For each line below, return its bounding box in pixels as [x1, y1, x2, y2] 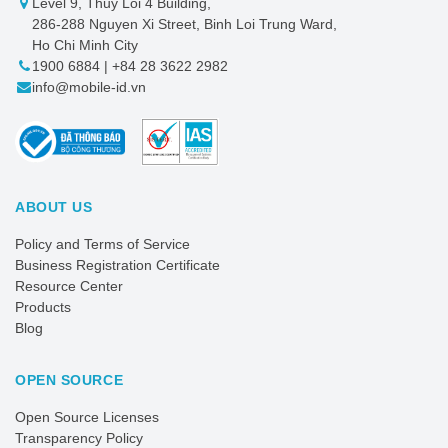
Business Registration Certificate [15, 257, 220, 274]
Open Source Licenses [15, 409, 159, 426]
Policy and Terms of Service [15, 236, 190, 253]
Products [15, 299, 71, 316]
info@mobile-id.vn [32, 79, 146, 96]
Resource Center [15, 278, 123, 295]
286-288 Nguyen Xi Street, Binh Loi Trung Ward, [32, 16, 337, 33]
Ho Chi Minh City [32, 37, 138, 54]
